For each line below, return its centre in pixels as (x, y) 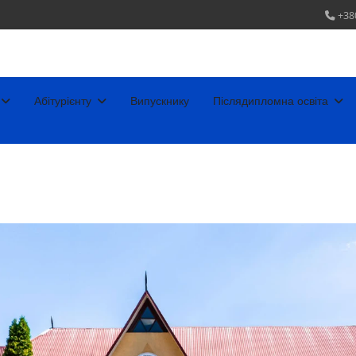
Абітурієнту (63, 101)
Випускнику (160, 101)
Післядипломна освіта (271, 101)
